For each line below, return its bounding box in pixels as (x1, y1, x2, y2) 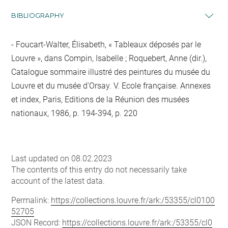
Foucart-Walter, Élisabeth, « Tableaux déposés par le (14, 40, 202, 49)
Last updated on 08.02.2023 (11, 154, 112, 163)
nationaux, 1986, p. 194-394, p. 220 (11, 108, 138, 118)
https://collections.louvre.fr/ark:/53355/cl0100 (51, 195, 215, 205)
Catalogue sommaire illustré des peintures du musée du (11, 67, 211, 77)
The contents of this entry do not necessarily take (11, 165, 187, 175)
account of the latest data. (11, 176, 105, 186)
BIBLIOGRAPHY (11, 11, 65, 19)
